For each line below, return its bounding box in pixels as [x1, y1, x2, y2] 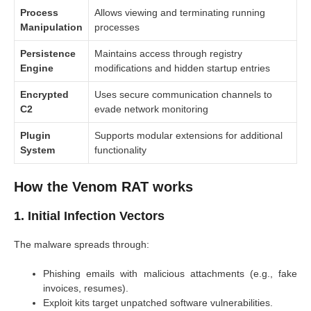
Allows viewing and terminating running [94, 6, 265, 18]
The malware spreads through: [14, 238, 149, 250]
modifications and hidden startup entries [94, 62, 270, 74]
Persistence [20, 47, 76, 59]
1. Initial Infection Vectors [14, 208, 165, 223]
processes [94, 21, 140, 33]
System [20, 144, 55, 155]
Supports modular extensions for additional [94, 129, 283, 141]
